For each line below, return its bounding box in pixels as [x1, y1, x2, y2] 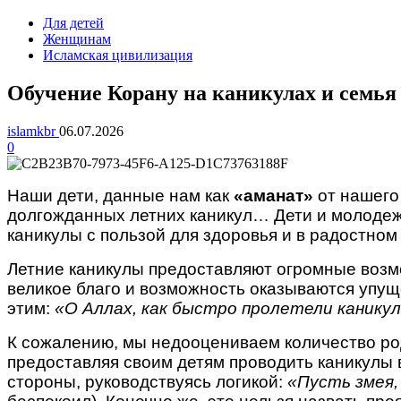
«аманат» [234, 185, 313, 205]
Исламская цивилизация [43, 47, 192, 63]
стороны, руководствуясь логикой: [7, 371, 287, 391]
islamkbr [7, 123, 59, 139]
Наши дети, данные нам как [7, 185, 234, 205]
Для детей [43, 15, 104, 30]
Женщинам [43, 31, 111, 47]
